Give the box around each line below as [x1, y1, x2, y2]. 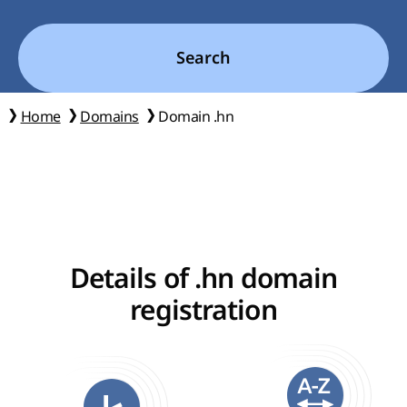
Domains [80, 106, 139, 127]
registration [130, 294, 277, 327]
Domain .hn [158, 106, 234, 127]
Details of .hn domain [69, 263, 338, 295]
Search [176, 48, 231, 68]
